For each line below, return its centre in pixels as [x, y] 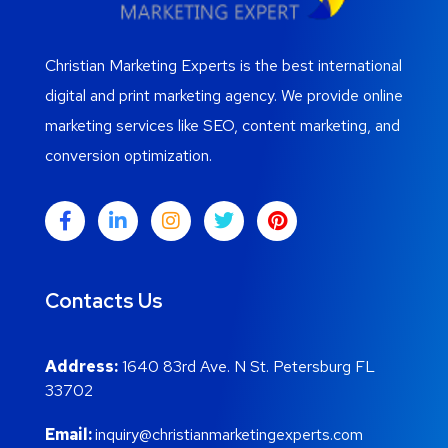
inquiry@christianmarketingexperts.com [229, 435]
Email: [70, 435]
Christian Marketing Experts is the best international [223, 66]
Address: [81, 367]
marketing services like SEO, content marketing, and [222, 126]
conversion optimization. [128, 156]
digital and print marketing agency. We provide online [224, 96]
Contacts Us [104, 301]
